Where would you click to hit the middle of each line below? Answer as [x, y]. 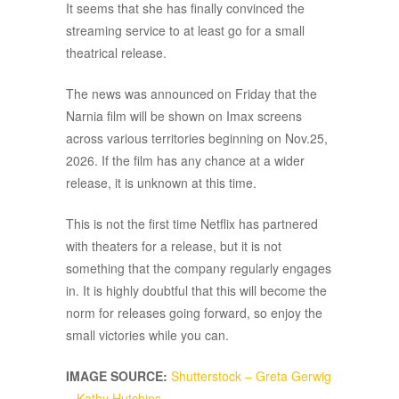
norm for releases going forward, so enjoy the [194, 313]
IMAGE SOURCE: [117, 376]
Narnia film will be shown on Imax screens [184, 116]
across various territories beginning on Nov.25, [197, 138]
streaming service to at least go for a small [185, 31]
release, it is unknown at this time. [161, 183]
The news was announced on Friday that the [191, 94]
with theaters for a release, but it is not [174, 246]
